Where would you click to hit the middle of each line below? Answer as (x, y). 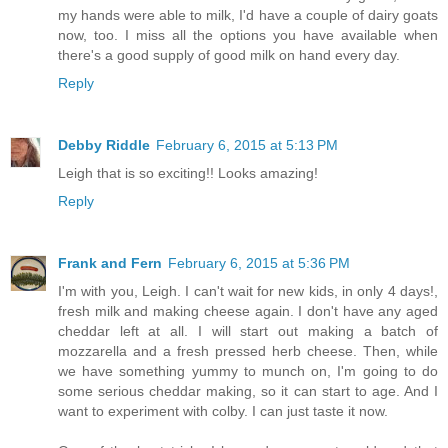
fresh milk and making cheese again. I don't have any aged (248, 310)
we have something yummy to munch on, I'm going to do (248, 370)
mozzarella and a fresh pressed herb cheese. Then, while (248, 350)
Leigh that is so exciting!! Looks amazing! (188, 172)
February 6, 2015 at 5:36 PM (259, 262)
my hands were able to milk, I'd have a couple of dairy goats (248, 14)
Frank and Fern (110, 262)
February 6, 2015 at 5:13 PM (247, 144)
